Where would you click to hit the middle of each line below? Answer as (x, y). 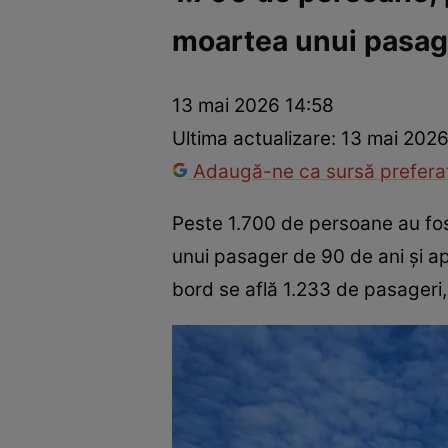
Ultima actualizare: (256, 139)
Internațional (223, 55)
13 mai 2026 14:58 (253, 106)
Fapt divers (322, 55)
